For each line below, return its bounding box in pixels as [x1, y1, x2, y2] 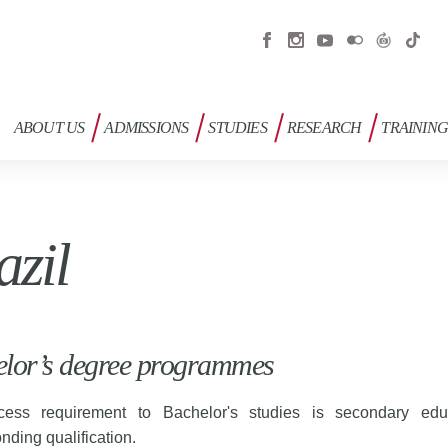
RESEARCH [286, 119, 362, 136]
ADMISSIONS [104, 119, 189, 136]
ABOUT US [13, 119, 85, 136]
